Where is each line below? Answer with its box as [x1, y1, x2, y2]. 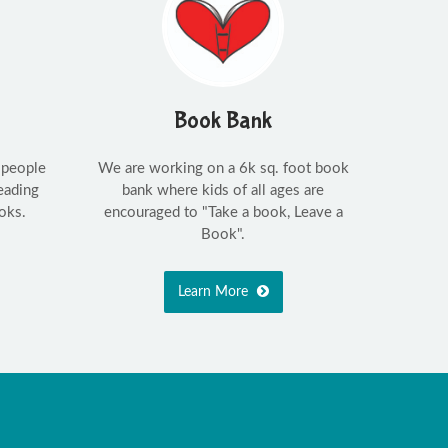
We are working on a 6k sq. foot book [97, 160, 349, 176]
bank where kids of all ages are [122, 182, 325, 198]
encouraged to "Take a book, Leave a [103, 204, 343, 220]
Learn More [177, 284, 252, 299]
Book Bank [174, 106, 273, 134]
